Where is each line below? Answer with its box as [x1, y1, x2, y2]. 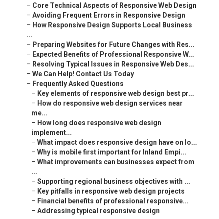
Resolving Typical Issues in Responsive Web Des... [32, 60, 194, 68]
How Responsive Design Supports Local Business [32, 21, 192, 29]
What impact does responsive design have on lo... [37, 138, 197, 147]
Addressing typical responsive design [37, 207, 160, 215]
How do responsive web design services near [37, 99, 183, 108]
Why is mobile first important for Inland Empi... [37, 148, 186, 156]
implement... [31, 129, 72, 137]
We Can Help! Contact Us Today [32, 70, 134, 78]
